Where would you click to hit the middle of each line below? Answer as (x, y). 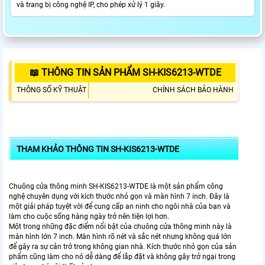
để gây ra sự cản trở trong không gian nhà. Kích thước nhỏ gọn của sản (123, 247)
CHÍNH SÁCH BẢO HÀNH (193, 90)
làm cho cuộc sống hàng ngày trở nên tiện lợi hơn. (89, 217)
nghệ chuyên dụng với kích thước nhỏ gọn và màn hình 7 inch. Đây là (119, 197)
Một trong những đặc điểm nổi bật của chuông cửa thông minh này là (120, 227)
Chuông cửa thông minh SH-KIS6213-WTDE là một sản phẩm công (116, 187)
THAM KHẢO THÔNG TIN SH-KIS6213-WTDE (98, 149)
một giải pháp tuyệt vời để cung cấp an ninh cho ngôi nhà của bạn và (120, 207)
